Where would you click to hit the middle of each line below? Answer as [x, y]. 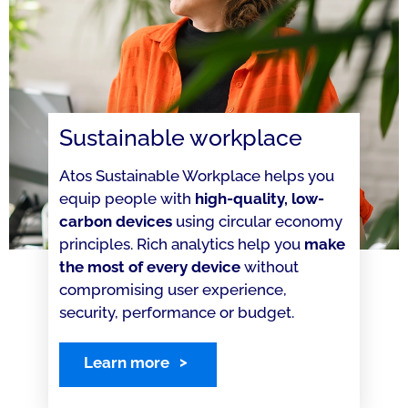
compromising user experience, [173, 290]
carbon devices [115, 221]
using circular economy [257, 221]
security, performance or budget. [176, 312]
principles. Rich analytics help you [181, 244]
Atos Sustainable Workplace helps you [196, 176]
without [269, 267]
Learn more [126, 362]
